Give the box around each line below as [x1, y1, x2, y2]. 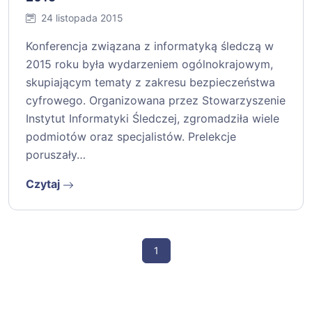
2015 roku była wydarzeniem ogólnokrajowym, [26, 57, 273, 71]
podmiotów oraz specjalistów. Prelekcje [26, 130, 236, 143]
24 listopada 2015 [41, 12, 123, 24]
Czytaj [26, 177, 63, 191]
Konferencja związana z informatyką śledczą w [26, 39, 274, 53]
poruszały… [26, 148, 86, 162]
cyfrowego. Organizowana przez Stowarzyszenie [26, 93, 286, 107]
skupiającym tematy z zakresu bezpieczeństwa [26, 75, 275, 89]
